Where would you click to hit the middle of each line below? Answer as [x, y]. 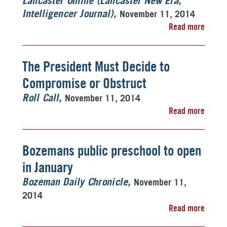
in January [48, 167]
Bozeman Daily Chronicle [75, 182]
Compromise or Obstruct [84, 83]
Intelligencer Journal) [68, 14]
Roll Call [41, 98]
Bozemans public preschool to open [112, 150]
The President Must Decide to [96, 66]
